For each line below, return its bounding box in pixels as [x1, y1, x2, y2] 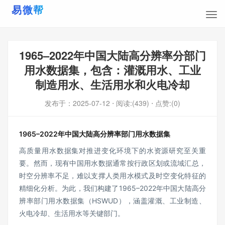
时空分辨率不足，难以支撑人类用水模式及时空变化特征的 [19, 171, 206, 180]
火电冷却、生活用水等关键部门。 [19, 209, 125, 217]
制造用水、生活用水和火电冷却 [35, 76, 190, 92]
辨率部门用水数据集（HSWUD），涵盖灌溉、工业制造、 [19, 196, 206, 205]
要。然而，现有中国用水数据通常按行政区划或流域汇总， [19, 159, 206, 167]
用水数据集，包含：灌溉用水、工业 [24, 62, 201, 78]
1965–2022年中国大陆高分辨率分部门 [19, 47, 206, 63]
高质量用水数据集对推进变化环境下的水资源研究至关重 [19, 146, 206, 155]
